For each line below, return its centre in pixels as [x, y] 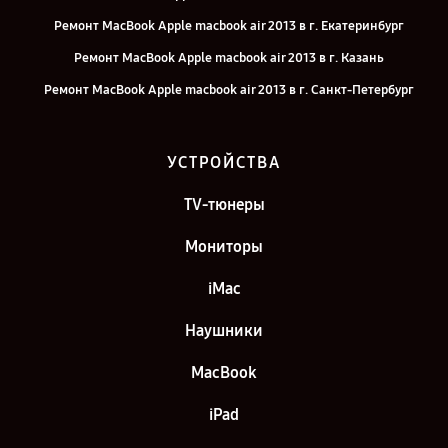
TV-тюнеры [224, 204]
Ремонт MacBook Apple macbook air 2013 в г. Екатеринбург [229, 26]
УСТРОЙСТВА [224, 162]
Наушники [224, 330]
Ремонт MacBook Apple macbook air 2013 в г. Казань [229, 58]
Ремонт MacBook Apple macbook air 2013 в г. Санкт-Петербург [229, 90]
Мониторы [224, 246]
